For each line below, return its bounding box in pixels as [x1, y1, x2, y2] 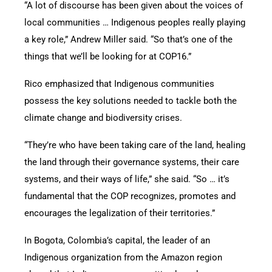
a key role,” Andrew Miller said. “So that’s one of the [24, 33, 233, 45]
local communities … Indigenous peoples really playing [24, 16, 245, 28]
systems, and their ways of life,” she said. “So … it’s [24, 173, 229, 185]
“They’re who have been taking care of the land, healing [24, 139, 245, 151]
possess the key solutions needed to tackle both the [24, 95, 237, 106]
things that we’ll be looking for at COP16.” [24, 50, 191, 62]
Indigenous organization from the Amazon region [24, 251, 222, 263]
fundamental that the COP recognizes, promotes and [24, 190, 236, 202]
